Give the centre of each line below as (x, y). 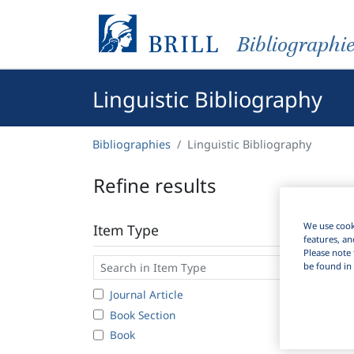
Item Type (126, 230)
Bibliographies (132, 144)
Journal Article (147, 294)
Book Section (143, 314)
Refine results (155, 185)
